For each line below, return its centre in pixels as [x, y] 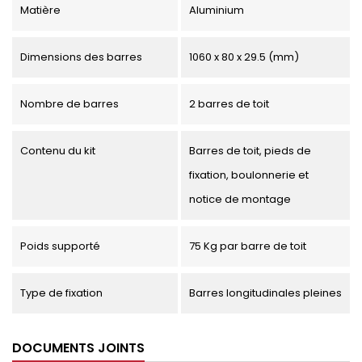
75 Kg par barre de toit [247, 246]
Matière [40, 11]
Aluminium [216, 11]
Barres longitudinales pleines [265, 293]
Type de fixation [61, 293]
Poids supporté [60, 246]
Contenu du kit [58, 151]
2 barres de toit [229, 104]
